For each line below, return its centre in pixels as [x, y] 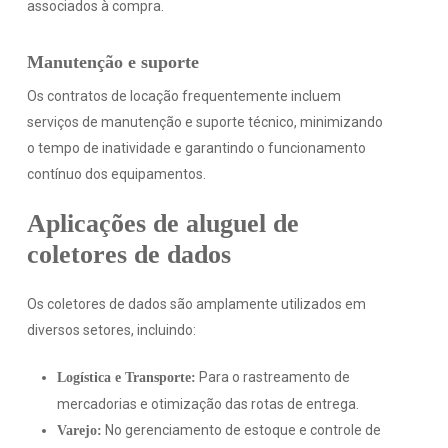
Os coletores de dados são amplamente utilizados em [196, 304]
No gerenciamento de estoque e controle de [241, 430]
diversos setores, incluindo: [111, 330]
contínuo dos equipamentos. [116, 174]
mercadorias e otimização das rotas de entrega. [207, 404]
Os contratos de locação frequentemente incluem [183, 96]
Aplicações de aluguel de [162, 224]
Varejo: [79, 431]
